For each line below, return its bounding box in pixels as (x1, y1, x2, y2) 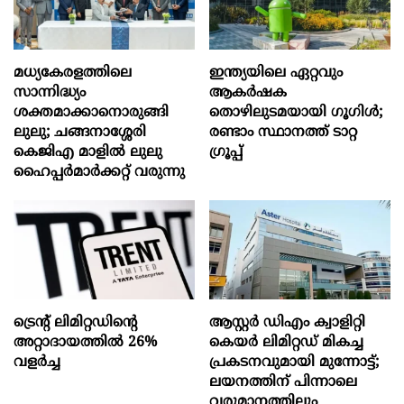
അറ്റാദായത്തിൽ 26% (14, 333, 157, 352)
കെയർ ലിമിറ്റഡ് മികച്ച (209, 333, 364, 352)
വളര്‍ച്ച (14, 353, 60, 372)
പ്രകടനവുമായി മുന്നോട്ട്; (209, 353, 380, 372)
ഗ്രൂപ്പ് (209, 143, 243, 161)
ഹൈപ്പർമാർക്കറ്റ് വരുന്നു (14, 163, 185, 181)
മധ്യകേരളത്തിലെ (14, 64, 132, 82)
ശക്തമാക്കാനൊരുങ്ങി (14, 104, 169, 122)
